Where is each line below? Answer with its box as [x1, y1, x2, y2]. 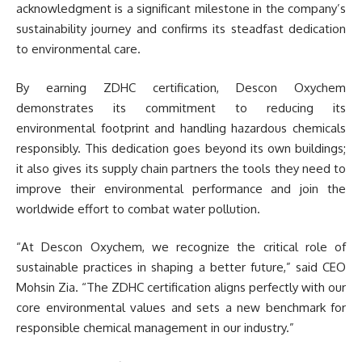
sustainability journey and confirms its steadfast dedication [16, 21, 346, 37]
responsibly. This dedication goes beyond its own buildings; [16, 140, 346, 156]
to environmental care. [16, 41, 141, 57]
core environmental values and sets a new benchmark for [16, 300, 346, 316]
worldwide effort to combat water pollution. [16, 200, 260, 217]
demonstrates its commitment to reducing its [16, 99, 346, 116]
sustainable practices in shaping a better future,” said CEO [16, 259, 346, 276]
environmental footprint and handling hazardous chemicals [16, 120, 346, 136]
